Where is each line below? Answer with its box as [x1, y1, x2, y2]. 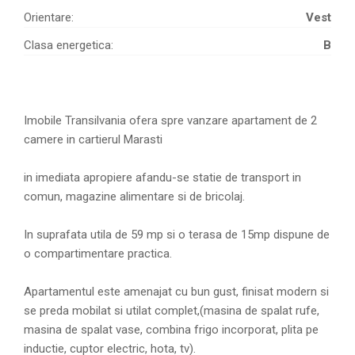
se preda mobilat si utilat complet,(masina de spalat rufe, [24, 303, 319, 319]
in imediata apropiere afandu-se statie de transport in [24, 170, 301, 185]
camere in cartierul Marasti [24, 132, 162, 147]
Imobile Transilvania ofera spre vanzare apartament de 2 [24, 113, 317, 128]
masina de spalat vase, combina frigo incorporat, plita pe [24, 323, 319, 338]
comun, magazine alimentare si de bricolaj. [24, 189, 245, 204]
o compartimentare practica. [24, 246, 172, 261]
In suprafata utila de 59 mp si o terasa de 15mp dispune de [24, 227, 330, 242]
